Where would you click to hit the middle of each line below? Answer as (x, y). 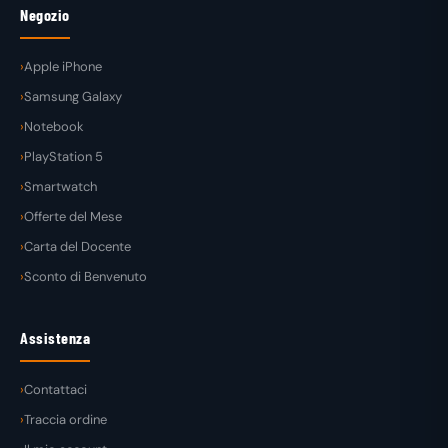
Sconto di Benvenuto (85, 276)
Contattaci (55, 389)
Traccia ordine (65, 419)
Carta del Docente (77, 246)
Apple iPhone (63, 66)
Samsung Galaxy (73, 96)
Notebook (54, 126)
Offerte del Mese (73, 216)
